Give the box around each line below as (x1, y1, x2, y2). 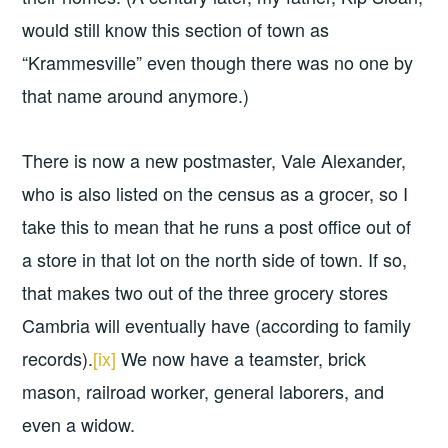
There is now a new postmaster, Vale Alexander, (22, 147, 407, 174)
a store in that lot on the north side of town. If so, (22, 246, 408, 273)
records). (22, 345, 94, 372)
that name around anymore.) (22, 82, 250, 109)
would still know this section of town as (22, 16, 330, 43)
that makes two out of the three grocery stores (22, 279, 389, 306)
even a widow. (22, 411, 136, 438)
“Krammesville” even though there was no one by (22, 49, 414, 76)
